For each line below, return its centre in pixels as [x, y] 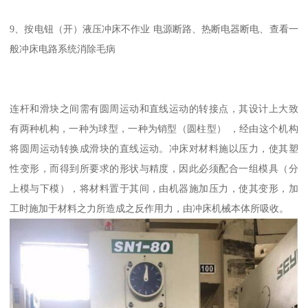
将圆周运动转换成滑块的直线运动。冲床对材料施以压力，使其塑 [154, 148]
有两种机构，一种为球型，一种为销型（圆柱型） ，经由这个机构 [154, 129]
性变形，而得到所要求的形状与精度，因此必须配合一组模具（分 [154, 168]
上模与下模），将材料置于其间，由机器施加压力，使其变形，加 [154, 188]
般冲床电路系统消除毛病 [63, 49]
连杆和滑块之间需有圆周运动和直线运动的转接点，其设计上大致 [154, 109]
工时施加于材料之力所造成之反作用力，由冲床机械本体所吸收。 [150, 208]
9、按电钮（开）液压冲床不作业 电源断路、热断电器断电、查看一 [154, 29]
